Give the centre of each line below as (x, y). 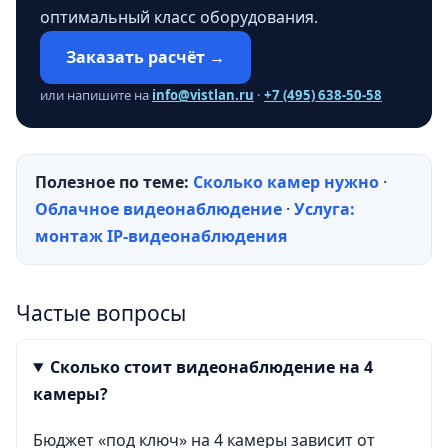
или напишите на (96, 95)
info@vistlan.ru (203, 95)
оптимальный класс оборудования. (179, 17)
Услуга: (324, 208)
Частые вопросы (101, 313)
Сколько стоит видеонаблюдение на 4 (211, 366)
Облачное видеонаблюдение (158, 208)
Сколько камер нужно (286, 181)
